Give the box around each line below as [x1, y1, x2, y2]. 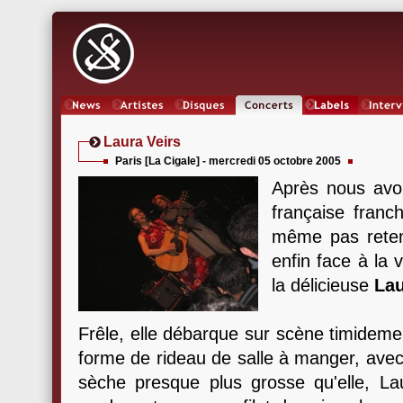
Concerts [248, 115, 290, 128]
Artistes [123, 115, 160, 128]
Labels [316, 115, 347, 128]
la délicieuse [272, 275, 374, 295]
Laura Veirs [103, 134, 181, 149]
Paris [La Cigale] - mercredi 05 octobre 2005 [115, 155, 341, 167]
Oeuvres [184, 115, 223, 128]
